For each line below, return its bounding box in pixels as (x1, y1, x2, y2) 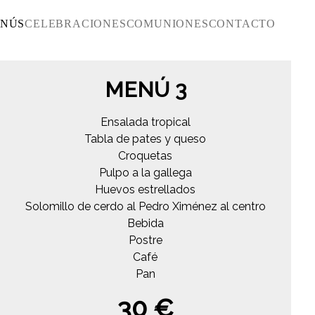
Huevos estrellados (95, 182, 196, 196)
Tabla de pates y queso (84, 131, 207, 146)
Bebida (127, 216, 164, 230)
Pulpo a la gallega (98, 165, 192, 179)
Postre (128, 233, 162, 247)
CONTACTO (208, 18, 276, 30)
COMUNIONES (126, 18, 209, 30)
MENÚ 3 (104, 77, 186, 102)
